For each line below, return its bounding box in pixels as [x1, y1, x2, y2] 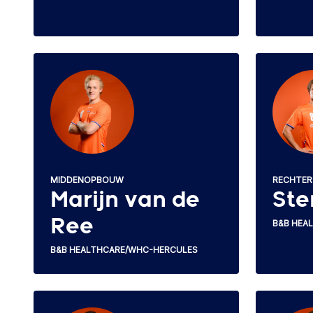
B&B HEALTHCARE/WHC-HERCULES [50, 244, 198, 255]
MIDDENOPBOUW [50, 174, 124, 185]
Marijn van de [50, 189, 200, 211]
